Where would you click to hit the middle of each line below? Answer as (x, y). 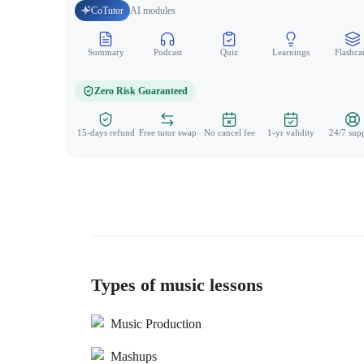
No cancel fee (229, 132)
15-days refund (106, 132)
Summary (106, 52)
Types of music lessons (177, 285)
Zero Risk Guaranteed (141, 91)
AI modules (153, 11)
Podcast (167, 52)
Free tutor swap (167, 132)
